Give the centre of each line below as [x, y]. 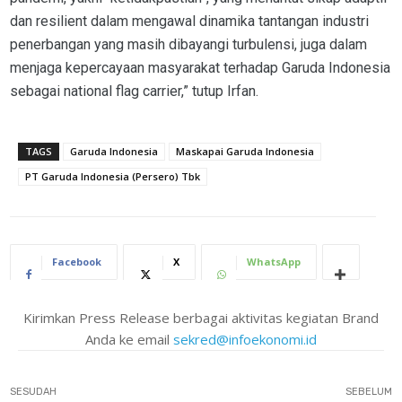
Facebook [77, 262]
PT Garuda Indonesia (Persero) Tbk [113, 177]
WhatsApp [274, 262]
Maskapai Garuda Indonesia [245, 152]
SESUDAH [33, 392]
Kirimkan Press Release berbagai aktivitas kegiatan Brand [201, 318]
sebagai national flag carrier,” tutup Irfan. [134, 92]
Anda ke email [129, 340]
